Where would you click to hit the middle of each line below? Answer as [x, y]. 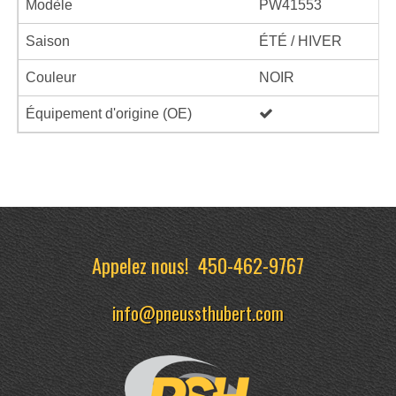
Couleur [51, 77]
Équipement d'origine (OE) [109, 113]
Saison [48, 41]
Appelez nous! [145, 264]
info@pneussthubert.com [198, 312]
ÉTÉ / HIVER [301, 41]
